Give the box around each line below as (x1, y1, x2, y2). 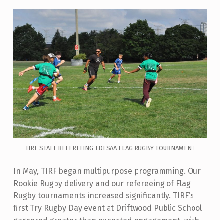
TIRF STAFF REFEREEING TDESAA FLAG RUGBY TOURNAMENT (25, 144, 195, 152)
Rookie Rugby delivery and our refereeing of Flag (13, 178, 191, 188)
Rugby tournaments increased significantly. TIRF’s (13, 191, 194, 200)
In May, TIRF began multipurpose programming (13, 166, 184, 176)
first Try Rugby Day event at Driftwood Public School (13, 203, 202, 213)
